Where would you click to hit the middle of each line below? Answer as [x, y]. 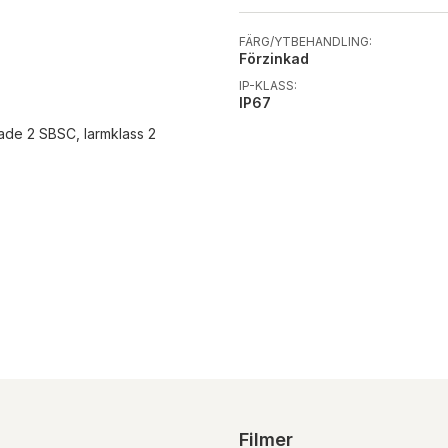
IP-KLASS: [268, 85]
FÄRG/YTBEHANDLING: [305, 41]
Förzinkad [274, 58]
